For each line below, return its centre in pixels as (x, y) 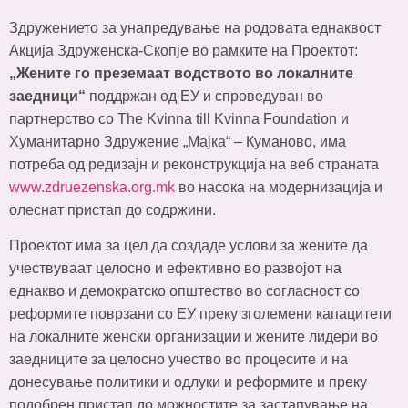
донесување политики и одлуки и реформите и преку (188, 382)
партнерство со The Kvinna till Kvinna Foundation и (179, 119)
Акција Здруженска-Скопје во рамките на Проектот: (184, 51)
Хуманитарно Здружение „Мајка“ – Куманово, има (178, 142)
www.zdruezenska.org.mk (92, 187)
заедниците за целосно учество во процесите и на (178, 360)
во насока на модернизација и (279, 187)
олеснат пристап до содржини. (112, 210)
